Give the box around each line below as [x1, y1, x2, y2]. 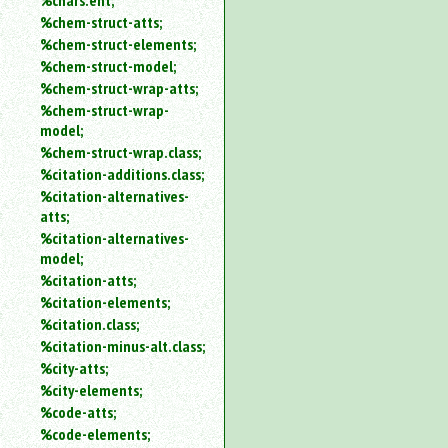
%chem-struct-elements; [40, 34, 196, 54]
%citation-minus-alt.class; [40, 336, 205, 356]
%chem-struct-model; [40, 56, 176, 76]
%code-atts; [40, 402, 116, 422]
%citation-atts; [40, 270, 136, 290]
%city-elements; [40, 380, 142, 400]
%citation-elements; [40, 292, 170, 312]
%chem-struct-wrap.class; [40, 142, 201, 162]
